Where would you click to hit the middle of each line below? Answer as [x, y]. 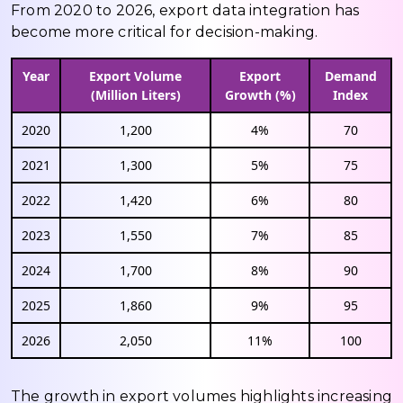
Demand [350, 76]
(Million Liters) [135, 94]
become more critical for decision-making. [165, 31]
